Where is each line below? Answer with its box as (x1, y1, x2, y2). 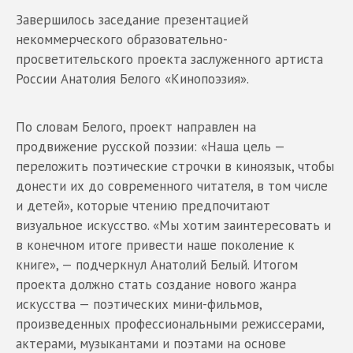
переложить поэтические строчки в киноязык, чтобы (16, 158, 334, 176)
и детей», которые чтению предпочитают (16, 197, 270, 215)
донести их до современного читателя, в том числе (16, 177, 328, 195)
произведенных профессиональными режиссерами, (16, 315, 324, 333)
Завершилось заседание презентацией (16, 11, 248, 29)
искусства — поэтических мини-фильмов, (16, 295, 262, 314)
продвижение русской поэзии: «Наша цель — (16, 138, 284, 156)
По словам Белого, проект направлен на (16, 118, 256, 136)
